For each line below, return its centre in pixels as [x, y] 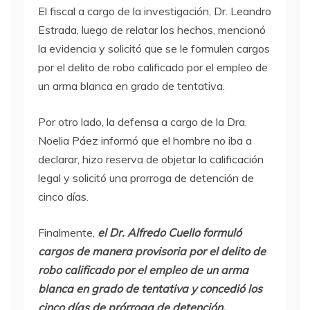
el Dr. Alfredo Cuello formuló [170, 232]
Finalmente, [68, 232]
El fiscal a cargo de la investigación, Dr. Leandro [155, 11]
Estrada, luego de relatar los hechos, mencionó [152, 30]
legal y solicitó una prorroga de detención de [146, 178]
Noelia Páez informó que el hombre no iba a [145, 140]
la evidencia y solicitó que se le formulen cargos [154, 48]
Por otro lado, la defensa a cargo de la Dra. [143, 122]
